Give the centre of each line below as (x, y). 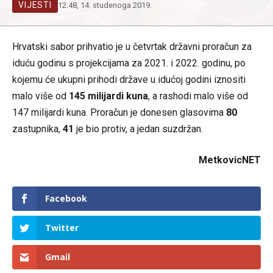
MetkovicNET (230, 160)
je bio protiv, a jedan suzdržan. (138, 129)
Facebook (66, 198)
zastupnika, (37, 129)
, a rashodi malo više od (198, 96)
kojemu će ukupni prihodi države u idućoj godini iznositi (129, 80)
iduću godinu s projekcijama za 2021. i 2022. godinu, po (129, 63)
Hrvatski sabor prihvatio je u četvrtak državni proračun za (132, 47)
